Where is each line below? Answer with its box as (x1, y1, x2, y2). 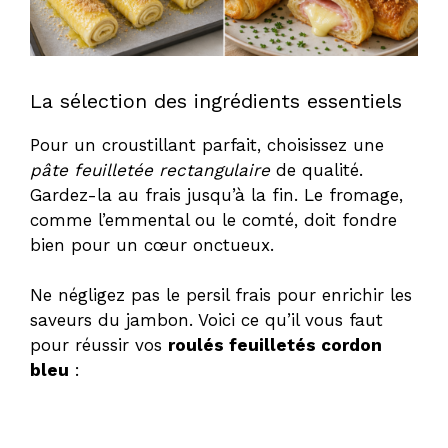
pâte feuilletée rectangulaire (30, 159, 270, 180)
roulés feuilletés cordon (168, 335, 382, 356)
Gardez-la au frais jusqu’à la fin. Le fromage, (30, 184, 403, 205)
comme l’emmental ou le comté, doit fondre (30, 209, 397, 230)
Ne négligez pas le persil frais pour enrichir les (30, 285, 412, 306)
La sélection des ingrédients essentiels (30, 88, 402, 113)
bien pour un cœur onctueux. (30, 234, 274, 255)
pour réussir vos (30, 335, 168, 356)
